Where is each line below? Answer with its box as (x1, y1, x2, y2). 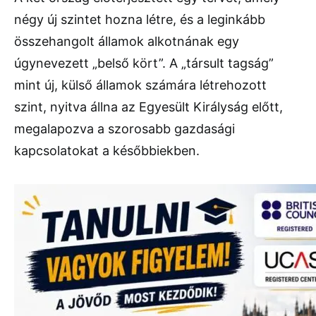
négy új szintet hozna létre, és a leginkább (14, 12, 265, 28)
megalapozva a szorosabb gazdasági (14, 121, 235, 137)
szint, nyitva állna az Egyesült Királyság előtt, (14, 99, 283, 115)
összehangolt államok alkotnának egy (14, 34, 239, 49)
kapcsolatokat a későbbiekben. (14, 143, 200, 159)
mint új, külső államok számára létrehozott (14, 78, 267, 93)
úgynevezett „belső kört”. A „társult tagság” (14, 56, 274, 71)
